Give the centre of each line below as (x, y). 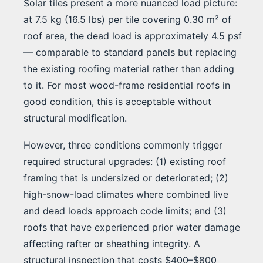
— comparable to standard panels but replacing (130, 53)
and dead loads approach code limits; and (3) (125, 211)
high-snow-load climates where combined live (126, 195)
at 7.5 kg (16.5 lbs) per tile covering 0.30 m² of (127, 20)
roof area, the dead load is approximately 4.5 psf (133, 36)
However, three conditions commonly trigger (123, 145)
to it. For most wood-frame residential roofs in (127, 85)
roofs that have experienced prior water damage (132, 227)
